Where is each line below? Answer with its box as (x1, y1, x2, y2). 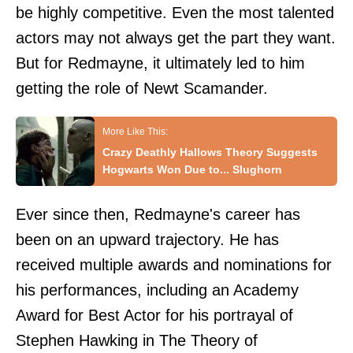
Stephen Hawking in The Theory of (16, 332, 258, 350)
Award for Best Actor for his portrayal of (16, 307, 293, 325)
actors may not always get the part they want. (16, 29, 336, 47)
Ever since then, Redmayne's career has (16, 206, 300, 224)
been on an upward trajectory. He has (16, 231, 279, 249)
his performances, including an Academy (16, 281, 299, 299)
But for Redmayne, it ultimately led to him (16, 54, 305, 72)
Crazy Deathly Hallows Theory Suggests (102, 146, 318, 159)
